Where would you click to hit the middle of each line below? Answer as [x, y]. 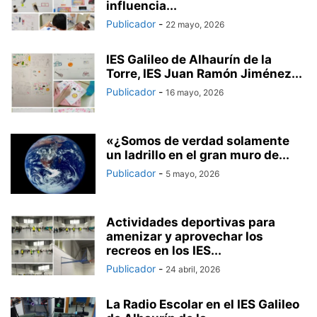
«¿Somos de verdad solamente [198, 141]
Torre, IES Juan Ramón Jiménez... [204, 74]
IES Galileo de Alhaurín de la [189, 59]
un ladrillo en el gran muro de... [198, 155]
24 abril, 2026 [193, 269]
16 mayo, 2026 [195, 92]
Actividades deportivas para [191, 222]
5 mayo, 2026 [192, 174]
